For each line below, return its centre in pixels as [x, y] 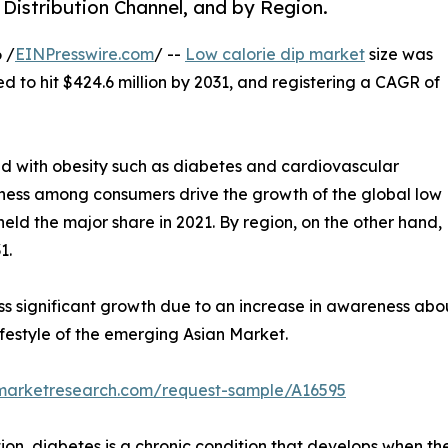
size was [399, 54]
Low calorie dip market [275, 54]
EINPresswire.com [84, 54]
